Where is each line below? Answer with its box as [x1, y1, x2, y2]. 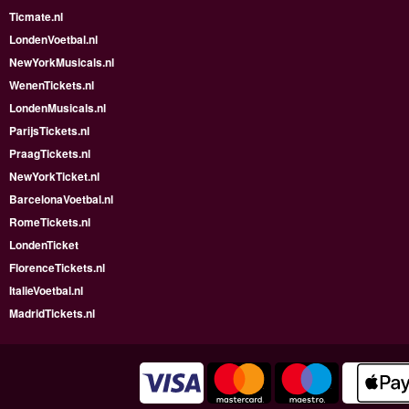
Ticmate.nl [9, 8, 63, 25]
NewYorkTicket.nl [9, 168, 100, 184]
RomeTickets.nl [9, 214, 90, 230]
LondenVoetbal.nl [9, 31, 98, 47]
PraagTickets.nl [9, 145, 90, 162]
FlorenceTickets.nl [9, 259, 105, 276]
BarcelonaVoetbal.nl [9, 191, 113, 207]
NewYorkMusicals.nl [9, 54, 114, 70]
